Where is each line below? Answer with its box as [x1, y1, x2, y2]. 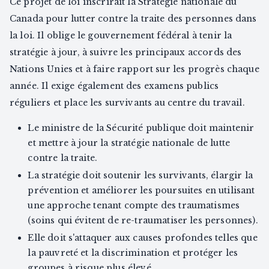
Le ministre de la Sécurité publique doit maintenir [28, 122, 255, 133]
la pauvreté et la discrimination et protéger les [28, 247, 238, 258]
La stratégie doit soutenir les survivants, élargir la [28, 169, 253, 181]
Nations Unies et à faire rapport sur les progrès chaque [10, 63, 259, 74]
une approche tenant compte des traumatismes [28, 199, 240, 211]
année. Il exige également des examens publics [10, 80, 219, 91]
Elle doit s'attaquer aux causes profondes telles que [28, 232, 258, 243]
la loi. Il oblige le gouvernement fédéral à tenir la [10, 29, 232, 41]
